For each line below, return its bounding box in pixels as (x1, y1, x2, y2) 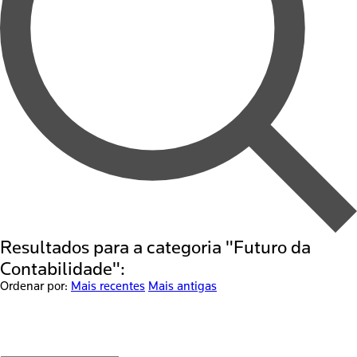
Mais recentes (71, 279, 145, 293)
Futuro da (233, 236, 311, 257)
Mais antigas (148, 279, 217, 293)
